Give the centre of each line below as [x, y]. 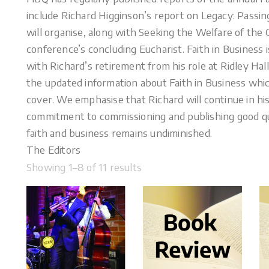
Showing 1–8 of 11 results [84, 167]
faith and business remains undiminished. [119, 132]
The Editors [54, 149]
